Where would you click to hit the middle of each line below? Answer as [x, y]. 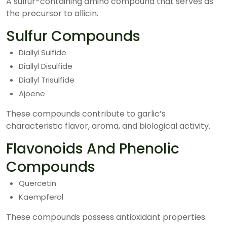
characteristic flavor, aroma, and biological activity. [108, 126]
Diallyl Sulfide [43, 52]
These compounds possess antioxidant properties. [106, 217]
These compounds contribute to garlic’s [86, 114]
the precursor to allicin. [52, 13]
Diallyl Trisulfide [47, 80]
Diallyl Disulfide [46, 66]
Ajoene [32, 93]
